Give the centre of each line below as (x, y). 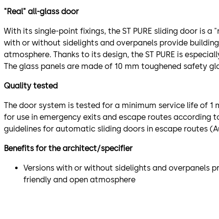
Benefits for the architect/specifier (68, 149)
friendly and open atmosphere (79, 180)
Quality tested (31, 86)
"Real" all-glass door (41, 12)
